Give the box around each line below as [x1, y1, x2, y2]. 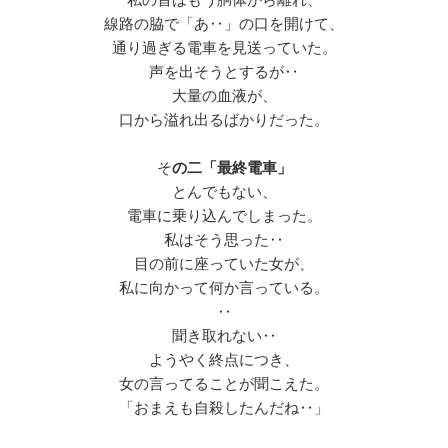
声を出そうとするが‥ [149, 63, 299, 81]
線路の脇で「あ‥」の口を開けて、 [104, 15, 344, 33]
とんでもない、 [171, 183, 277, 201]
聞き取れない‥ [171, 327, 277, 345]
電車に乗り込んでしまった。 [126, 207, 322, 225]
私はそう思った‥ [164, 231, 284, 249]
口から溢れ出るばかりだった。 [119, 111, 329, 129]
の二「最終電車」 [171, 159, 292, 177]
